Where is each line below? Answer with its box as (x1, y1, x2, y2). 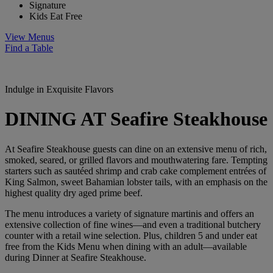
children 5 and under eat (165, 230, 257, 241)
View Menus (5, 31, 54, 42)
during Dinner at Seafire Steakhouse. (5, 252, 146, 263)
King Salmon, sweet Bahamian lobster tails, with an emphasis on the (5, 176, 268, 187)
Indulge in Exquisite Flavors (5, 83, 113, 94)
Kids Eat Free (29, 10, 82, 21)
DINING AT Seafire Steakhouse (5, 108, 268, 130)
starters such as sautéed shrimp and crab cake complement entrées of (5, 165, 266, 176)
